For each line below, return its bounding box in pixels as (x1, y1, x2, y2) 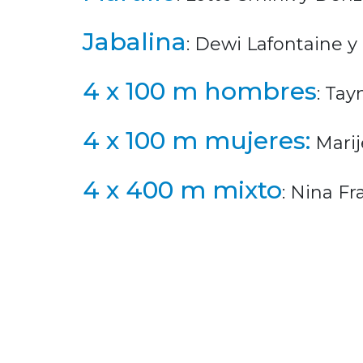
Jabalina (83, 26, 186, 57)
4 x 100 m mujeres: (83, 125, 310, 156)
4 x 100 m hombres (83, 75, 317, 106)
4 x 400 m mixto (83, 174, 282, 205)
